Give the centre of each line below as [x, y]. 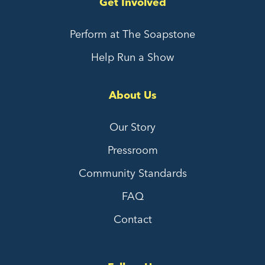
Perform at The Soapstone [132, 34]
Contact [132, 219]
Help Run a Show [132, 57]
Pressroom [132, 150]
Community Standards [132, 173]
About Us [132, 95]
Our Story [132, 127]
